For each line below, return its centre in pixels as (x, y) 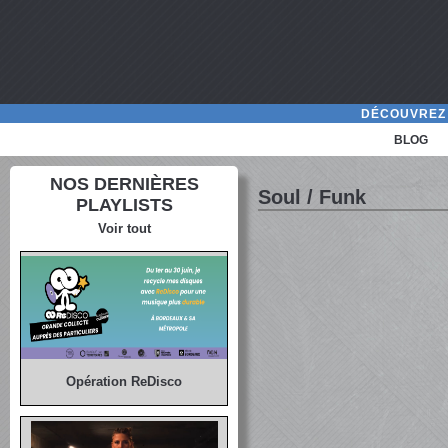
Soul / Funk (312, 197)
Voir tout (124, 228)
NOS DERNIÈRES (124, 184)
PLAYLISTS (124, 205)
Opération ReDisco (124, 382)
